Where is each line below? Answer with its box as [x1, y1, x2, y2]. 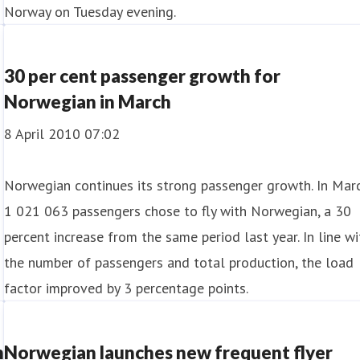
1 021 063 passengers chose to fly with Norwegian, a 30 [4, 202, 352, 220]
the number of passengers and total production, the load [4, 253, 354, 272]
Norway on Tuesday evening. [4, 2, 177, 21]
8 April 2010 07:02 [4, 125, 121, 143]
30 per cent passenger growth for [4, 65, 281, 87]
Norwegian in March [4, 91, 172, 112]
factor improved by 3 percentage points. [4, 279, 249, 297]
